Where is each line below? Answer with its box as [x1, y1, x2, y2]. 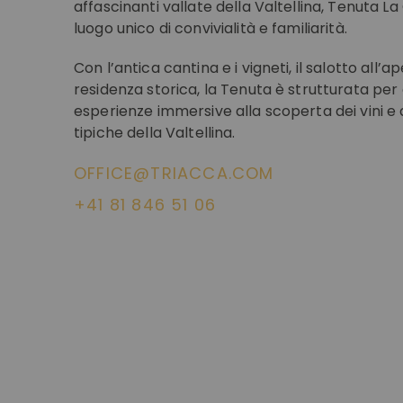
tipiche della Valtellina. [74, 121, 236, 143]
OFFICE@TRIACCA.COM [74, 161, 274, 184]
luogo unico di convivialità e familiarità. [74, 17, 347, 39]
